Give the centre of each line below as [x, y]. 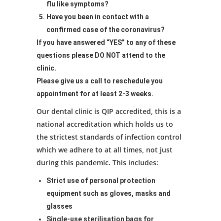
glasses [59, 206]
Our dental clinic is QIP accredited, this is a [109, 111]
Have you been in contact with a [98, 17]
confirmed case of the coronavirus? [106, 30]
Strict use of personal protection [101, 181]
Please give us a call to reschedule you [100, 81]
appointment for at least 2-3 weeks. [95, 94]
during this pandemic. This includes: [97, 163]
